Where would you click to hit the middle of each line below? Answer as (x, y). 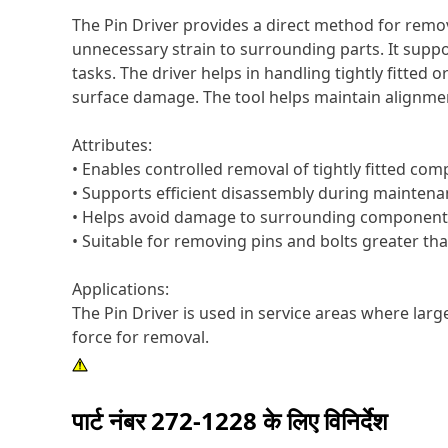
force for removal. (140, 337)
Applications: (120, 289)
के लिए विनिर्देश (322, 420)
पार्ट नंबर (111, 420)
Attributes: (112, 145)
